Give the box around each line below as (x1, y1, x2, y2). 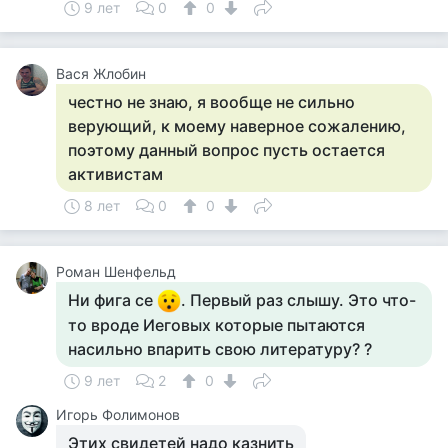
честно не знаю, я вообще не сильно (68, 92, 355, 112)
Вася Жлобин (56, 65, 146, 82)
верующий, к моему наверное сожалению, (68, 116, 406, 136)
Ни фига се (68, 290, 157, 310)
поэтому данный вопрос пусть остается (68, 140, 385, 160)
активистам (68, 164, 163, 184)
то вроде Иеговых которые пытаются (68, 315, 365, 335)
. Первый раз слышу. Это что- (181, 290, 416, 310)
